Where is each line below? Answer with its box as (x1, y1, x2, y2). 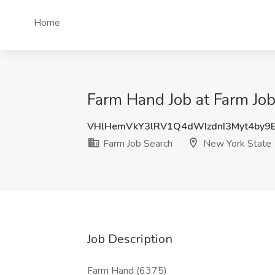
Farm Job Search (101, 137, 172, 150)
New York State (201, 137, 271, 150)
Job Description (87, 231, 172, 247)
